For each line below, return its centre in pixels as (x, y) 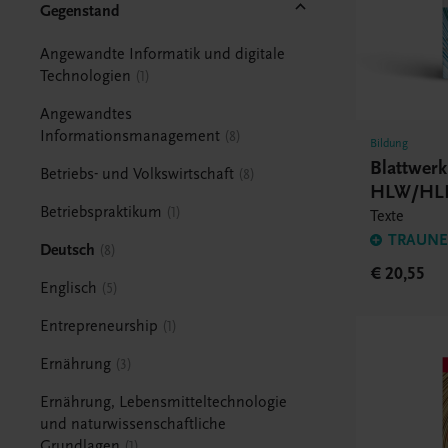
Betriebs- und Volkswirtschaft (137, 173)
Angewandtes (86, 113)
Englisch (69, 287)
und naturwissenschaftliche (133, 423)
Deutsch (68, 249)
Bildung (389, 143)
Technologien (86, 75)
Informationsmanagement (130, 135)
